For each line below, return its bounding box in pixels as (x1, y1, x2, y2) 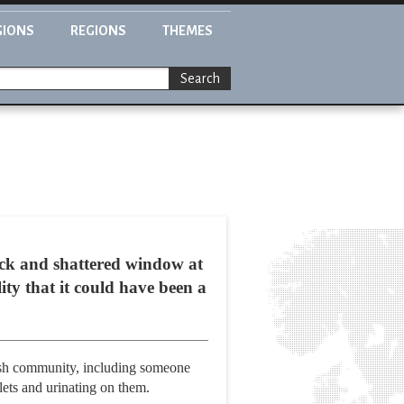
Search (180, 71, 220, 87)
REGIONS (70, 23, 126, 38)
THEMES (162, 23, 213, 38)
